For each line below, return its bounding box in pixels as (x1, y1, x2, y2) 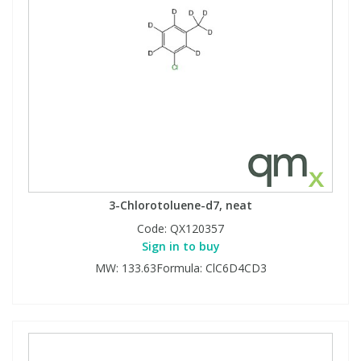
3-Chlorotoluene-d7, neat (109, 197, 252, 213)
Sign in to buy (141, 238, 220, 254)
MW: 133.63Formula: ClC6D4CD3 (94, 259, 267, 276)
